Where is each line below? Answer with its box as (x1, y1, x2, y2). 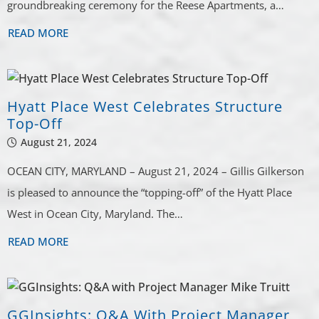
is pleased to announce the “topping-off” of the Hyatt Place (7, 185, 293, 200)
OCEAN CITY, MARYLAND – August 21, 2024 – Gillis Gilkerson (7, 164, 305, 179)
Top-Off (7, 114, 63, 134)
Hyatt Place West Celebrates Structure (7, 97, 283, 117)
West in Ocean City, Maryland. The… (7, 206, 184, 221)
